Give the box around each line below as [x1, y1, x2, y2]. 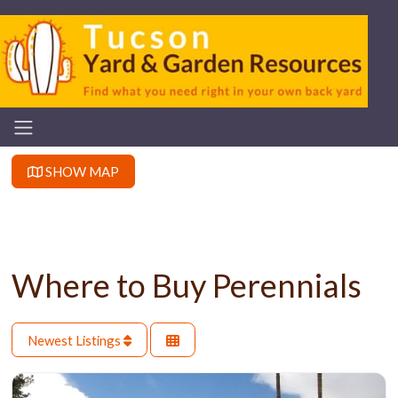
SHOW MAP [42, 163, 119, 179]
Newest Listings [27, 331, 123, 348]
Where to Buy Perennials [11, 266, 362, 306]
